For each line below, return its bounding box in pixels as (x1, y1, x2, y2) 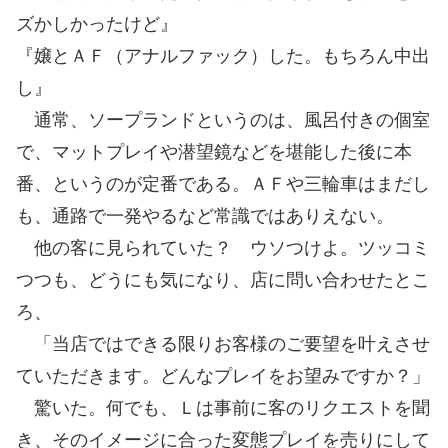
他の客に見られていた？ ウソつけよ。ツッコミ (16, 237, 430, 258)
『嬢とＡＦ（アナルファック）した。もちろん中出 (16, 45, 430, 66)
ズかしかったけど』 (16, 13, 178, 34)
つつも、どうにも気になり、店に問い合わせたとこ (16, 269, 430, 290)
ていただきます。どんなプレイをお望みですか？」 (16, 365, 430, 386)
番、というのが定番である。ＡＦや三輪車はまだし (16, 173, 430, 194)
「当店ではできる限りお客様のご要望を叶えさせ (16, 333, 430, 354)
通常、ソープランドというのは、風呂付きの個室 (16, 109, 430, 130)
